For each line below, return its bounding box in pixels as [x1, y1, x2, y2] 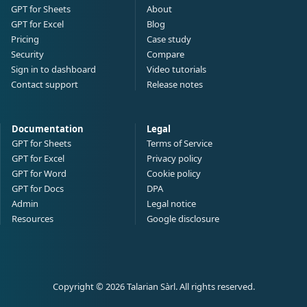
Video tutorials [147, 63, 206, 75]
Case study [147, 33, 191, 45]
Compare [147, 48, 184, 60]
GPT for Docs [12, 182, 64, 195]
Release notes [147, 78, 203, 90]
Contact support [11, 78, 78, 90]
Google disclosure [147, 212, 219, 225]
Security [11, 48, 44, 60]
